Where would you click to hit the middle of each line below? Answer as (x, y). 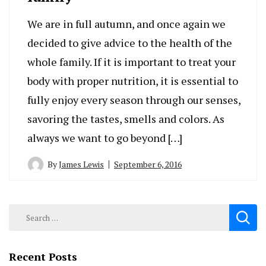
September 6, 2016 (148, 164)
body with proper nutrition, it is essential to (133, 81)
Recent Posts (43, 257)
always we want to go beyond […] (105, 138)
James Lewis (81, 164)
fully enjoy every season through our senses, (134, 100)
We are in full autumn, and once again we (126, 24)
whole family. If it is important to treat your (132, 62)
